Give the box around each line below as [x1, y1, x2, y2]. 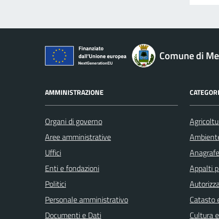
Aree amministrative [45, 131, 111, 143]
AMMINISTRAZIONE [45, 87, 104, 97]
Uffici [45, 146, 61, 158]
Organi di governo [45, 115, 102, 127]
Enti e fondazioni [45, 162, 99, 174]
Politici [45, 177, 66, 190]
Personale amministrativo [45, 193, 128, 205]
